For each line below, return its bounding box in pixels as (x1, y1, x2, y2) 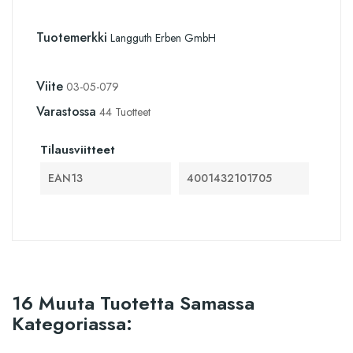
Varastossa (36, 102, 96, 121)
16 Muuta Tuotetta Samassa (12, 288, 255, 317)
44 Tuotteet (99, 103, 150, 120)
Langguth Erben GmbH (110, 29, 216, 46)
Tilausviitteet (40, 140, 115, 158)
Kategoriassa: (12, 309, 132, 337)
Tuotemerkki (36, 28, 107, 46)
